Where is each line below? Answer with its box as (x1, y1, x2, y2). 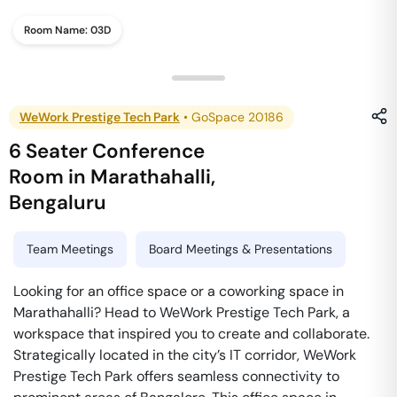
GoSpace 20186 (191, 109, 284, 125)
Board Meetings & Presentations (149, 241, 332, 257)
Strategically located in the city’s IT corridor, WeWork (13, 346, 356, 364)
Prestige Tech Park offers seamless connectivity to (13, 367, 339, 385)
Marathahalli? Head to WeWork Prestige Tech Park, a (13, 303, 350, 322)
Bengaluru (9, 190, 107, 215)
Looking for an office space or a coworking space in (13, 282, 344, 300)
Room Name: (24, 23, 90, 37)
